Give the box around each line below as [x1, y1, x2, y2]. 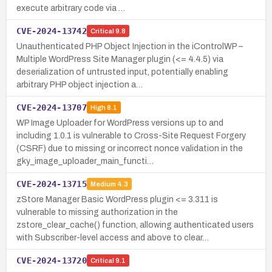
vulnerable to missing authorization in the [16, 207, 178, 217]
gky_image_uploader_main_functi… [16, 156, 154, 166]
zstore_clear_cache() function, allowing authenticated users [16, 220, 254, 229]
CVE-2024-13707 [16, 102, 87, 112]
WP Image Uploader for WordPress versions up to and [16, 118, 223, 127]
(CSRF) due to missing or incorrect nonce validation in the [16, 143, 243, 153]
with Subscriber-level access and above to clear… [16, 233, 209, 242]
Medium [90, 180, 116, 188]
